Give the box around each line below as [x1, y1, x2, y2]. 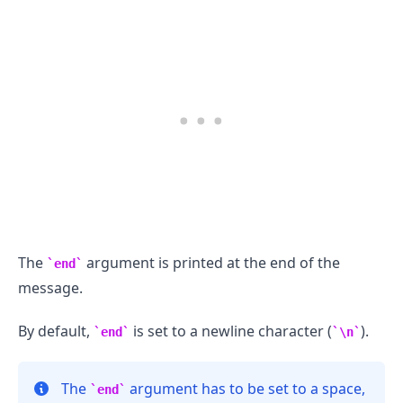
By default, [18, 320, 94, 341]
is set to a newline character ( [130, 320, 332, 341]
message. [18, 277, 83, 298]
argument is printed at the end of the [83, 252, 340, 273]
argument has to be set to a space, [126, 378, 365, 399]
